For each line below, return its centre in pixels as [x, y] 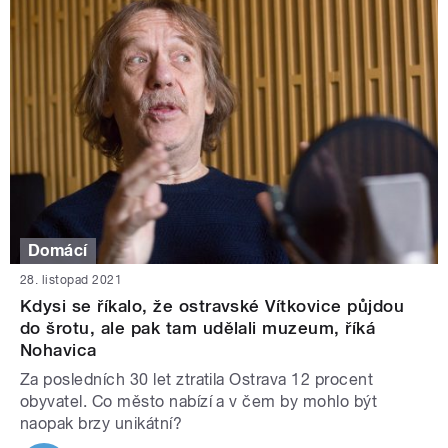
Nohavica [58, 350]
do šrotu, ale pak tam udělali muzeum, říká [198, 328]
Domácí [58, 250]
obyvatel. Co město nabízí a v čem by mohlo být [199, 402]
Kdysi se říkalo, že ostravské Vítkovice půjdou [212, 306]
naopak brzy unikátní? [101, 424]
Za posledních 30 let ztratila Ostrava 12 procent [197, 380]
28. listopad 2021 [71, 280]
